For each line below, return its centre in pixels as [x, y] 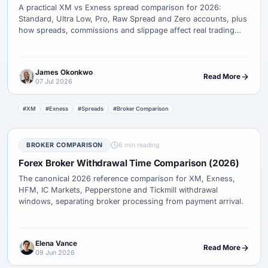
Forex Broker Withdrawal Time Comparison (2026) [129, 163]
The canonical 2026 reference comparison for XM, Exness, [127, 178]
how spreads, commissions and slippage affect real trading [127, 30]
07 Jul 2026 [54, 81]
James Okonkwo [64, 72]
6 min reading [138, 145]
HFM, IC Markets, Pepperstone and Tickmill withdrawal [118, 190]
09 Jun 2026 [55, 252]
